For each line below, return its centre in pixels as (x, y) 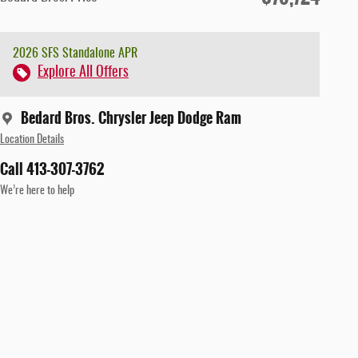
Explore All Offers (83, 72)
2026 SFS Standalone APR (75, 53)
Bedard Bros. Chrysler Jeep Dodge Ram (131, 118)
